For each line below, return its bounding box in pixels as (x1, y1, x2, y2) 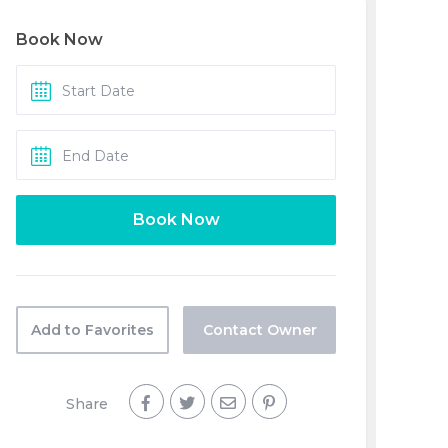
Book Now (16, 30, 103, 49)
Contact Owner (202, 321, 317, 339)
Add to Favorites (31, 321, 154, 339)
